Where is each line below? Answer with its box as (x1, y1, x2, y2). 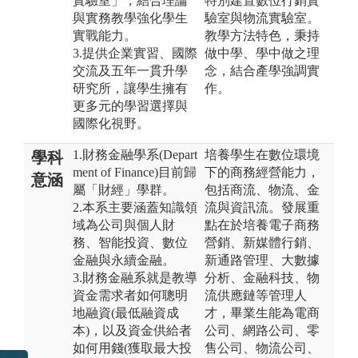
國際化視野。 (73, 116, 149, 130)
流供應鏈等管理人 (205, 288, 307, 302)
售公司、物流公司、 (205, 340, 320, 355)
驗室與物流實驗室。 (205, 10, 320, 25)
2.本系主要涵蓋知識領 (73, 200, 197, 214)
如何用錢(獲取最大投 (73, 340, 192, 355)
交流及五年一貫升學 (73, 63, 188, 78)
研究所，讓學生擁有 (73, 81, 188, 95)
